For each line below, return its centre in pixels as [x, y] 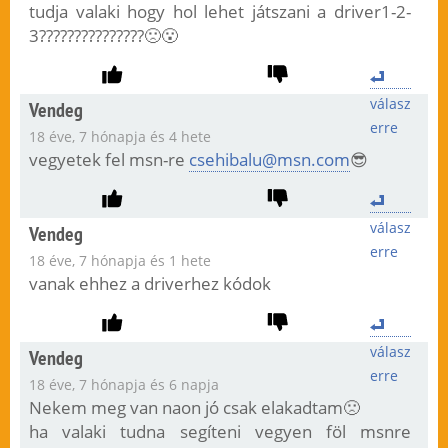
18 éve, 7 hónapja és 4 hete [119, 137]
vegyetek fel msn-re [108, 160]
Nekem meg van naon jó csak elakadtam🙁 [194, 408]
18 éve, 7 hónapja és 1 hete [119, 261]
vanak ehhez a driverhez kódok [149, 284]
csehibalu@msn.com [269, 160]
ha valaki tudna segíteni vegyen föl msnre [220, 432]
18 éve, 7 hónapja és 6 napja [123, 385]
